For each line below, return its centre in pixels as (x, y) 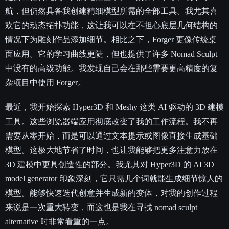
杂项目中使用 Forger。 (45, 83)
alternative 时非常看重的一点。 (60, 222)
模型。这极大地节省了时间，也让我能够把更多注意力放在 (111, 150)
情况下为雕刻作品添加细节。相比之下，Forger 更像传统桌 (111, 40)
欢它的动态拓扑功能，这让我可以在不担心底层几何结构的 (111, 26)
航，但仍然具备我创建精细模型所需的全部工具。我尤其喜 (111, 11)
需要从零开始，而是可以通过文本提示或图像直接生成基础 (111, 136)
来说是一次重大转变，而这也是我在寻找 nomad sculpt (101, 208)
